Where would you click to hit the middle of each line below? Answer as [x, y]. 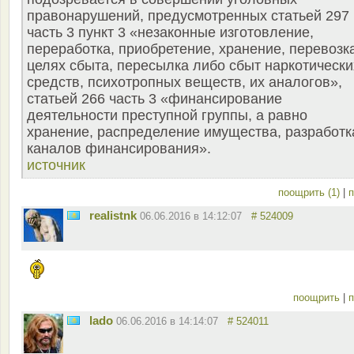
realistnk [113, 216]
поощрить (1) [311, 193]
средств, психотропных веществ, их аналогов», [185, 83]
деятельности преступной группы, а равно [167, 116]
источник [56, 166]
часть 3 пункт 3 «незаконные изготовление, [170, 33]
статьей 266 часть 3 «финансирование [154, 99]
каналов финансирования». [119, 149]
